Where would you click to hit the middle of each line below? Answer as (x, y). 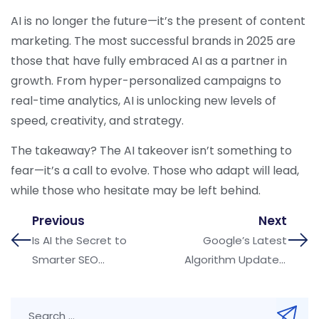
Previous (58, 220)
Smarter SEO (65, 259)
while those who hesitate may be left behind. (137, 191)
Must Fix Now (254, 298)
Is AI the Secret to (79, 240)
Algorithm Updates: (236, 259)
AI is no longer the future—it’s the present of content (158, 21)
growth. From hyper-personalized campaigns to (146, 80)
